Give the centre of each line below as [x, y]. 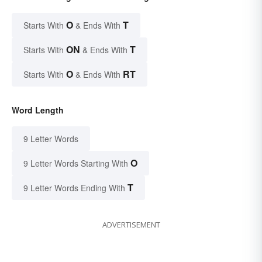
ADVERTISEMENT [131, 225]
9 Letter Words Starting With [76, 163]
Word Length [38, 110]
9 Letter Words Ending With [74, 188]
